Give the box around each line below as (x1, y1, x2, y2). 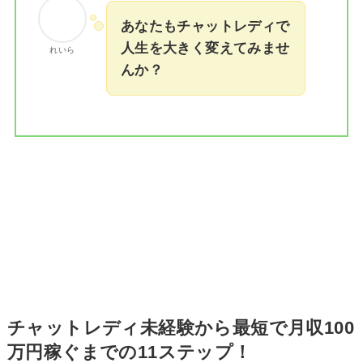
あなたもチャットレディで (120, 18, 290, 34)
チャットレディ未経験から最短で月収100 (6, 318, 355, 339)
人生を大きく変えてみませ (120, 40, 290, 56)
